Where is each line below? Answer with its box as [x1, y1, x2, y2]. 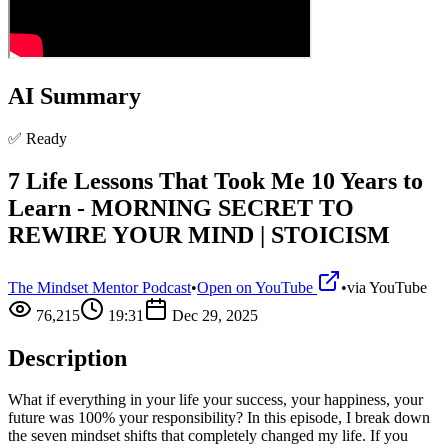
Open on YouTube [197, 278, 317, 296]
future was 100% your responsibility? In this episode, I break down [8, 409, 430, 427]
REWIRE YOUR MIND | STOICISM [8, 221, 390, 248]
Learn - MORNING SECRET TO [8, 194, 354, 221]
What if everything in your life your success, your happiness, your [8, 391, 423, 409]
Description [8, 344, 127, 371]
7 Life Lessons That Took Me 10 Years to [8, 167, 423, 194]
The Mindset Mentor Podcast [8, 278, 191, 296]
